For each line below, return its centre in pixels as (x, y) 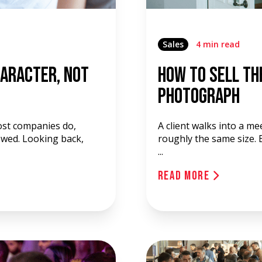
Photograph (199, 97)
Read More (185, 176)
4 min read (218, 44)
